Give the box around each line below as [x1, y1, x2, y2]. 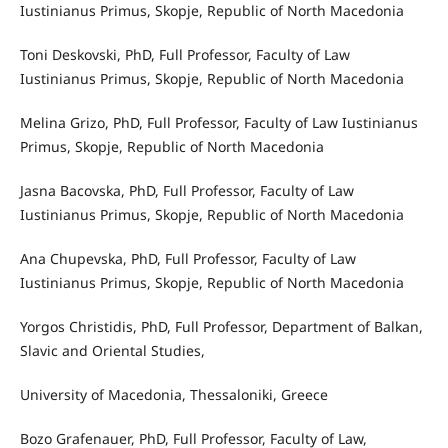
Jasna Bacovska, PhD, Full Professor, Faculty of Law [19, 181, 354, 201]
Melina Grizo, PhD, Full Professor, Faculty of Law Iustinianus [19, 113, 418, 133]
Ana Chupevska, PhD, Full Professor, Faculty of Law [19, 249, 356, 269]
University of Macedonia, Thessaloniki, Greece [19, 385, 328, 405]
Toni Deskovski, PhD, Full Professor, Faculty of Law [19, 45, 350, 65]
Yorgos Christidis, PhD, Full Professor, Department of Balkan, [19, 317, 423, 337]
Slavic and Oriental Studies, [19, 341, 205, 361]
